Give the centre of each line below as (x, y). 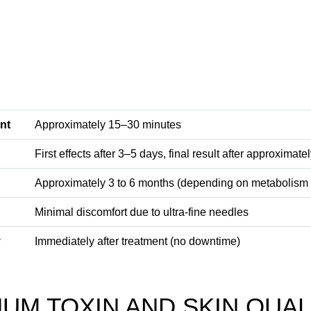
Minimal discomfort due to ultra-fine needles (142, 212)
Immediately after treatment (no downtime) (137, 241)
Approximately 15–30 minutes (108, 124)
